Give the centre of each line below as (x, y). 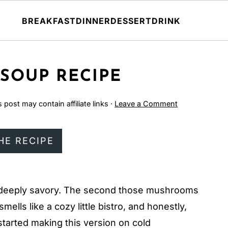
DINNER (93, 21)
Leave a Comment (146, 104)
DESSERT (131, 21)
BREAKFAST (49, 21)
